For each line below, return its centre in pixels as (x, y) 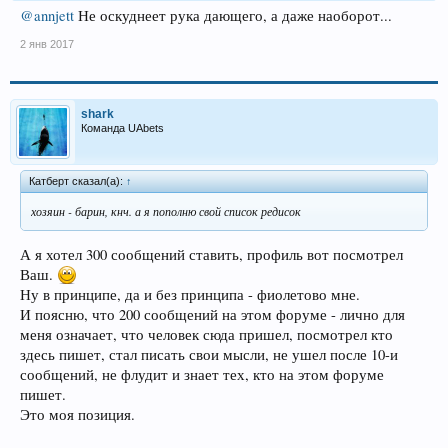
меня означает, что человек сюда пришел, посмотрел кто (206, 335)
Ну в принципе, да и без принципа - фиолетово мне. (190, 295)
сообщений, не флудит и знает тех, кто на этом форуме (202, 375)
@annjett (47, 15)
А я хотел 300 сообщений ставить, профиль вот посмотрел (211, 255)
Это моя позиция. (77, 415)
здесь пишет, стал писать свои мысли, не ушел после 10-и (209, 355)
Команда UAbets (122, 127)
